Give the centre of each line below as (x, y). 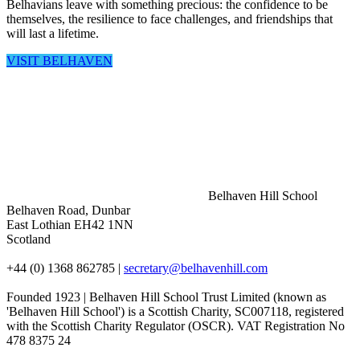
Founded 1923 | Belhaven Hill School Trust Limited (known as (166, 297)
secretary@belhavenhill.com (196, 268)
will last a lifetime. (53, 34)
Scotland (29, 239)
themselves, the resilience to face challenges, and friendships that (170, 19)
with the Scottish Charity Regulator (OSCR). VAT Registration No (176, 326)
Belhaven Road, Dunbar (68, 211)
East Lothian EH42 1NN (70, 225)
